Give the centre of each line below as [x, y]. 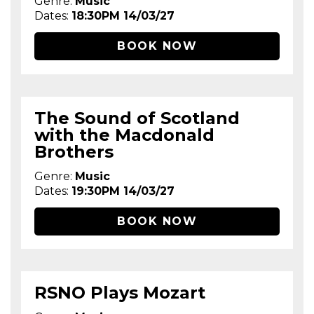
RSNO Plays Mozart [120, 293]
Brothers [74, 151]
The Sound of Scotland [137, 118]
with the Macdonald [125, 135]
